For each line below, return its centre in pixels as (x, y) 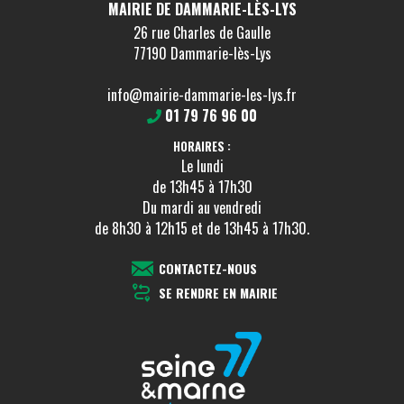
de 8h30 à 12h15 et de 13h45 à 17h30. (202, 229)
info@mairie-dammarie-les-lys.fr (202, 94)
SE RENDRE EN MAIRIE (218, 293)
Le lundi (202, 166)
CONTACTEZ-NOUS (208, 269)
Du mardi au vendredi (202, 208)
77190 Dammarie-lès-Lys (202, 53)
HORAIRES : (202, 147)
